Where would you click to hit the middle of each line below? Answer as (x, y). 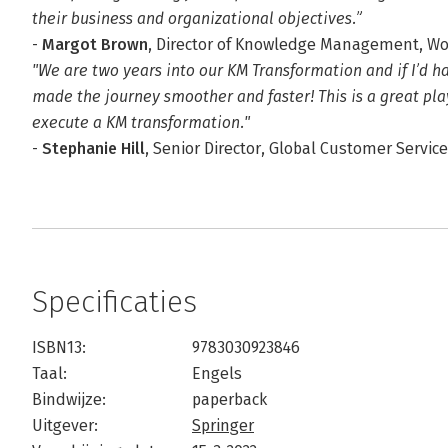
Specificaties (114, 302)
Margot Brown (95, 44)
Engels (217, 373)
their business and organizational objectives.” (197, 18)
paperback (229, 399)
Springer (223, 425)
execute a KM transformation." (141, 122)
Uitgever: (65, 425)
